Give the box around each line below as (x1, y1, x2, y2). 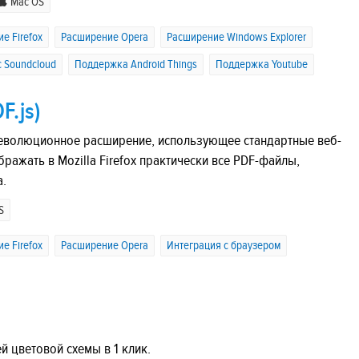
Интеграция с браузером (167, 239, 280, 253)
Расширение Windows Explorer (167, 30, 306, 44)
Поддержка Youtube (216, 57, 308, 71)
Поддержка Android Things (75, 57, 197, 71)
